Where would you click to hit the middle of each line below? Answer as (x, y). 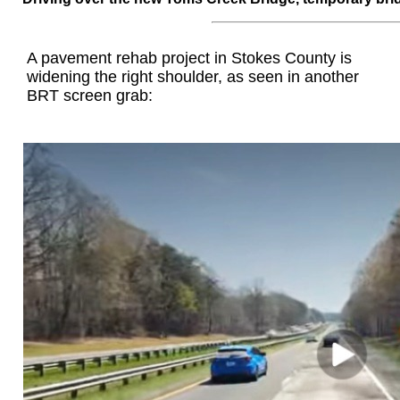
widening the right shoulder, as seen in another (193, 77)
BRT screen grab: (90, 96)
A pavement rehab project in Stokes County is (190, 58)
